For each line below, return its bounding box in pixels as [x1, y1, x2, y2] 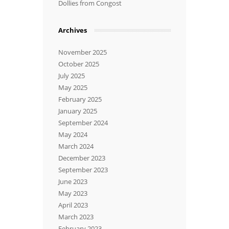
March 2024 [58, 141, 94, 151]
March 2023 [58, 212, 94, 221]
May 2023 [58, 188, 87, 198]
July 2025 [58, 71, 85, 80]
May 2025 [58, 82, 87, 92]
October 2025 [58, 59, 99, 68]
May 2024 [58, 129, 87, 139]
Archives [58, 25, 87, 35]
